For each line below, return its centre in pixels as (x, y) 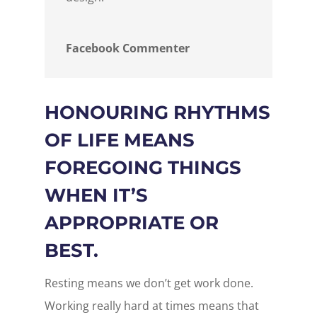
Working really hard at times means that (151, 305)
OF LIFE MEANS (119, 140)
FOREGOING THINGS (143, 167)
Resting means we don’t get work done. (149, 283)
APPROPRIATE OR (131, 223)
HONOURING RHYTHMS (157, 112)
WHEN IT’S (96, 195)
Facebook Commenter (127, 48)
